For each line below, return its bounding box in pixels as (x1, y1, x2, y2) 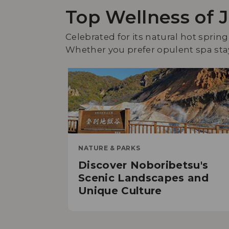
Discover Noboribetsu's (78, 159, 209, 172)
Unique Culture (78, 185, 162, 197)
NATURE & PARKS (78, 144, 141, 152)
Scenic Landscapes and (78, 172, 209, 185)
